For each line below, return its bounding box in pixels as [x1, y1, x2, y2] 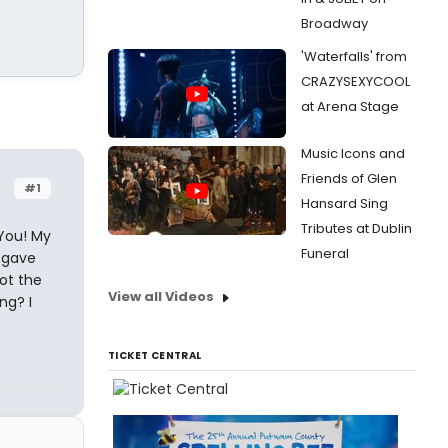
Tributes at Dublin [301, 219, 412, 238]
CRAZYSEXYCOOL [301, 72, 410, 91]
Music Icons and [301, 144, 405, 163]
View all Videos [108, 287, 214, 306]
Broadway [301, 14, 368, 33]
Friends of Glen [301, 169, 397, 188]
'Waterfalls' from [301, 47, 407, 66]
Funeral [301, 244, 349, 263]
